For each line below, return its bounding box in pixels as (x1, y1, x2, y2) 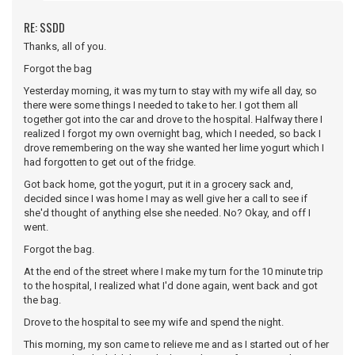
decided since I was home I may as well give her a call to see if (24, 192, 307, 204)
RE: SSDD (24, 17, 65, 36)
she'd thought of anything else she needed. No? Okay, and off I (24, 206, 311, 219)
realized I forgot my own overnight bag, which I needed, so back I (24, 127, 321, 139)
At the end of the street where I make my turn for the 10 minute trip (24, 265, 323, 277)
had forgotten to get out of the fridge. (24, 155, 196, 168)
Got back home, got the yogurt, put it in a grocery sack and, (24, 177, 293, 190)
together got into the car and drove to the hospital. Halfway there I (24, 113, 323, 125)
